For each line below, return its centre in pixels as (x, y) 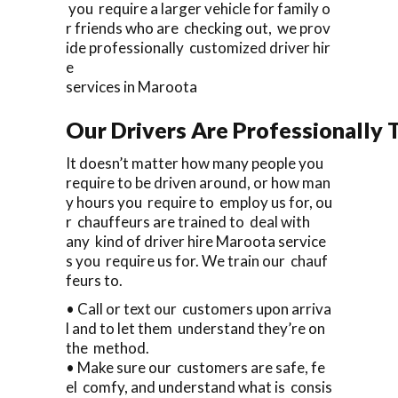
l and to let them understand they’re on (197, 328)
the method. (107, 347)
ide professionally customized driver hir (198, 47)
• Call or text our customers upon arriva (199, 308)
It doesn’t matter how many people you (197, 163)
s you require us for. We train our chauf (197, 260)
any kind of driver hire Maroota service (196, 241)
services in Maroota (131, 86)
